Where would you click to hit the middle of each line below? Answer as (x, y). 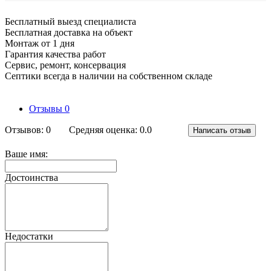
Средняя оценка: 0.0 (110, 130)
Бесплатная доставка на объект (69, 32)
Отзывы (47, 108)
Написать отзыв (222, 130)
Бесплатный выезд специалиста (70, 21)
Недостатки (29, 236)
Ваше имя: (26, 154)
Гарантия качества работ (55, 54)
